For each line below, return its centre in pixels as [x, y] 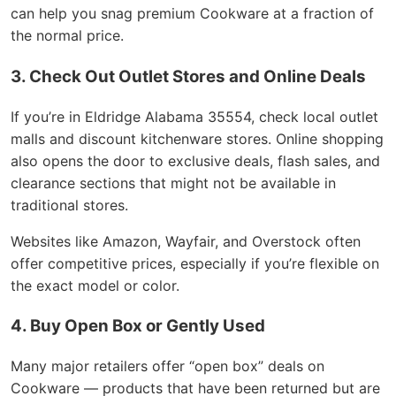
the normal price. [67, 36]
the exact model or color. [95, 285]
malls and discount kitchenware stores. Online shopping [197, 138]
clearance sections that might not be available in [173, 183]
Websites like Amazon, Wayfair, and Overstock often [186, 241]
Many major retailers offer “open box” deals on [168, 366]
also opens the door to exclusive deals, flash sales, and [195, 160]
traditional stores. [69, 205]
